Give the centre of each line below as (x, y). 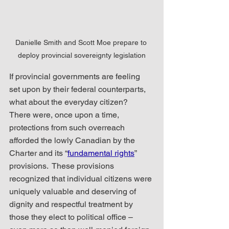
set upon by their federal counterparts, (78, 89)
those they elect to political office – (72, 217)
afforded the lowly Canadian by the (73, 141)
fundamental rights (101, 153)
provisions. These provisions (63, 166)
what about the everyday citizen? (71, 102)
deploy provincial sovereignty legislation (82, 55)
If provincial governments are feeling (76, 77)
